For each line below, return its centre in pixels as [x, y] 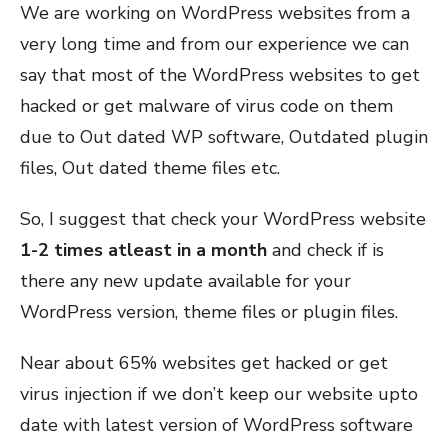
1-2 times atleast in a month [143, 249]
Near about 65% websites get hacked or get [204, 362]
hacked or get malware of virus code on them [206, 105]
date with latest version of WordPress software [216, 424]
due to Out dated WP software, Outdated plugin [224, 136]
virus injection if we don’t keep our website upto [219, 393]
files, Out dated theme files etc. [150, 167]
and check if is [325, 249]
